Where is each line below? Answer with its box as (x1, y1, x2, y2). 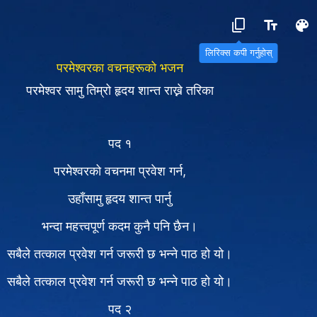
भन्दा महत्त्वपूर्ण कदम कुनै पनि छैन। (42, 219, 197, 234)
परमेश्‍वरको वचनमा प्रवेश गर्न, (53, 163, 186, 178)
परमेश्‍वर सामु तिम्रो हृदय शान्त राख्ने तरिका (25, 83, 214, 98)
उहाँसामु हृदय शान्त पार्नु (68, 191, 171, 206)
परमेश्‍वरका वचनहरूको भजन (56, 60, 183, 75)
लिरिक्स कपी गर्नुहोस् (204, 47, 272, 58)
